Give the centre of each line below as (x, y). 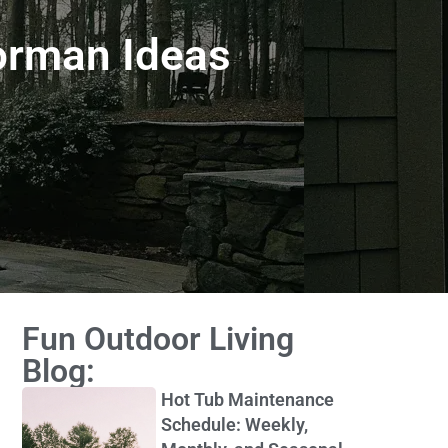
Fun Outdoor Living (158, 338)
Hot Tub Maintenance (247, 399)
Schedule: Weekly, (234, 424)
